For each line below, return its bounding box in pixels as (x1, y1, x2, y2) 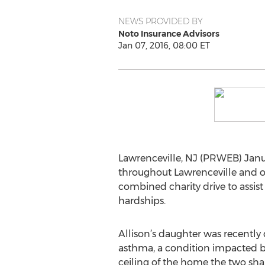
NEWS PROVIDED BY (118, 16, 203, 27)
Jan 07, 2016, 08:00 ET (118, 40, 210, 51)
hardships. (118, 195, 166, 206)
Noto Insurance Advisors (118, 28, 219, 39)
